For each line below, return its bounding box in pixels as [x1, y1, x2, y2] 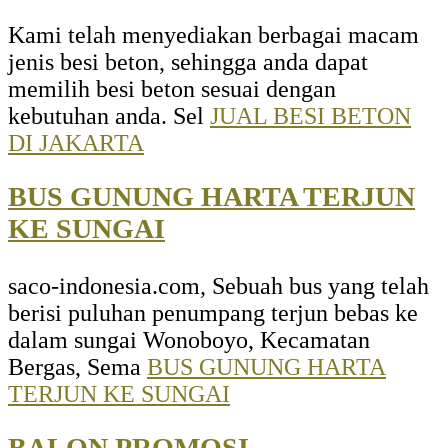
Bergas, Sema [8, 354, 147, 381]
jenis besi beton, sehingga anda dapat [8, 49, 368, 76]
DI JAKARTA [8, 130, 144, 157]
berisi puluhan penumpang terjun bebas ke [8, 300, 418, 327]
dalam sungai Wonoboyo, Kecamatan [8, 327, 370, 354]
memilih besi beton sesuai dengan [8, 76, 336, 103]
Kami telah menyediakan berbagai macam [8, 22, 419, 49]
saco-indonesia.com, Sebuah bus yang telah [8, 273, 429, 300]
